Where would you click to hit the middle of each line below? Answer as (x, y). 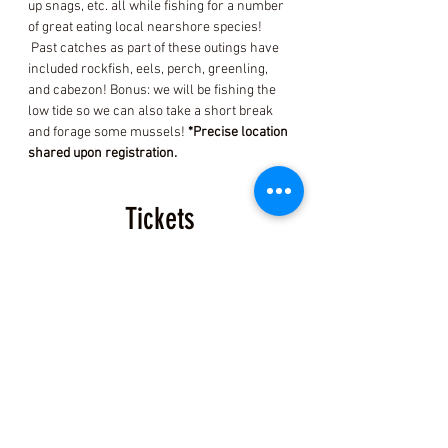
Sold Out (160, 283)
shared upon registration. (102, 153)
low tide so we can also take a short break (152, 111)
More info (147, 377)
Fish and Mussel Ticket (160, 339)
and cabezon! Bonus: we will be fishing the (153, 90)
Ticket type (160, 314)
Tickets (160, 219)
